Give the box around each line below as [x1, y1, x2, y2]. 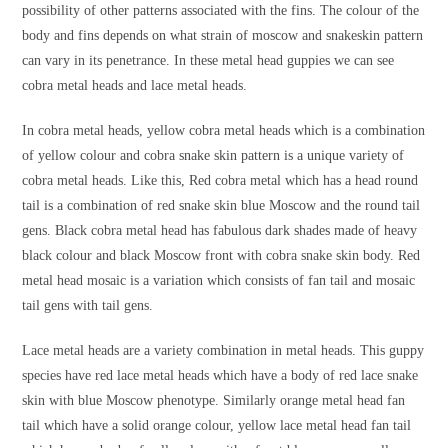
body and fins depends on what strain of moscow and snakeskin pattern [22, 28, 424, 44]
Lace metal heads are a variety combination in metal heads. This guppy [22, 343, 425, 359]
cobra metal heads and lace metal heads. [22, 78, 248, 94]
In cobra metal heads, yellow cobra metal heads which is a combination [22, 123, 426, 139]
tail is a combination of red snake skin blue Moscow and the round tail [22, 198, 421, 214]
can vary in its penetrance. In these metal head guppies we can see [22, 53, 395, 69]
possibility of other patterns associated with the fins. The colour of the [22, 3, 420, 19]
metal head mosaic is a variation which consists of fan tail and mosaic [22, 273, 416, 289]
